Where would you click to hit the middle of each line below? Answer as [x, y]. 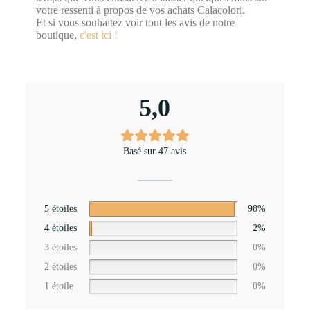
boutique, [57, 35]
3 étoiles [60, 247]
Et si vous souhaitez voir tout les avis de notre [135, 22]
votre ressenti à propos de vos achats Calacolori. [140, 10]
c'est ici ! [98, 35]
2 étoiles [60, 266]
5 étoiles [60, 208]
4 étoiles [60, 228]
